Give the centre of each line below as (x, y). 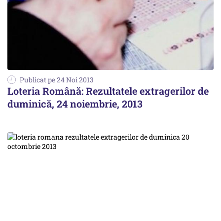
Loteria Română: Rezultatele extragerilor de (108, 91)
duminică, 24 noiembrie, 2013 (75, 103)
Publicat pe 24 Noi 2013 (57, 79)
